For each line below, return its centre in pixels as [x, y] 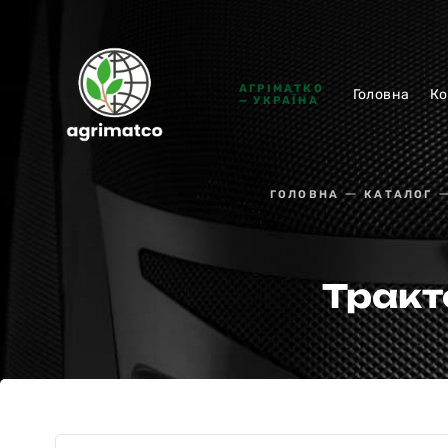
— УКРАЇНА [279, 100]
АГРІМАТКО [281, 88]
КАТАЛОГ [398, 194]
